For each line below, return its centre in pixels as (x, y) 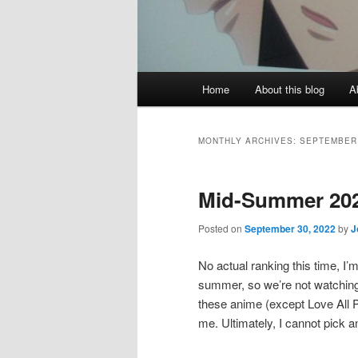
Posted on (221, 229)
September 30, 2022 (290, 229)
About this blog (289, 89)
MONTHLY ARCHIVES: (249, 141)
